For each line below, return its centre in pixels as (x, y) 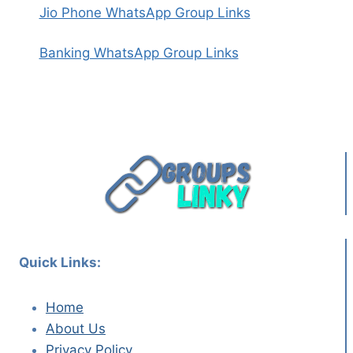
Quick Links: (60, 262)
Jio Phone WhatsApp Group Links (145, 12)
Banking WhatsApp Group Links (139, 52)
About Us (76, 328)
